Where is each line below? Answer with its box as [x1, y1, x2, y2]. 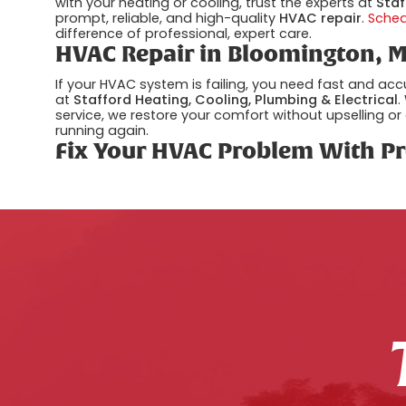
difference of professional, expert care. [55, 24, 313, 43]
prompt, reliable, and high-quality [55, 8, 280, 27]
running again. [55, 121, 150, 140]
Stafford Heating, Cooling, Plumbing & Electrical [73, 91, 399, 110]
